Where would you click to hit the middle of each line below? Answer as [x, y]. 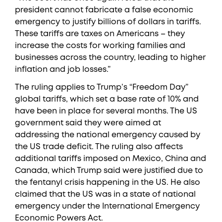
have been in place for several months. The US [106, 111]
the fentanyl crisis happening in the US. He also [108, 183]
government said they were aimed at [88, 123]
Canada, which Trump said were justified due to [109, 171]
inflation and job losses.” [63, 70]
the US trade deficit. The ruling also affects [99, 147]
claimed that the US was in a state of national [105, 194]
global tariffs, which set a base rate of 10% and [107, 99]
